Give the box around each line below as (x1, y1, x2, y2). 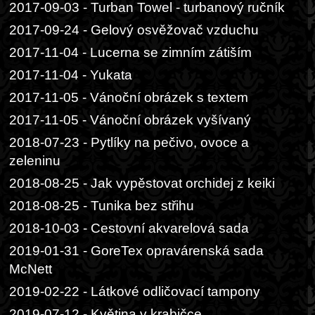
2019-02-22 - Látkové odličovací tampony (9, 284, 260, 299)
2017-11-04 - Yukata (9, 67, 132, 82)
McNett (9, 262, 52, 276)
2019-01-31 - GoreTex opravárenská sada (9, 243, 264, 258)
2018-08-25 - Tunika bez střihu (9, 198, 194, 213)
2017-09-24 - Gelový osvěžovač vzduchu (9, 22, 259, 37)
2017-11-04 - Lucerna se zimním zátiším (9, 45, 252, 60)
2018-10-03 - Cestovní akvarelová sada (9, 221, 249, 236)
